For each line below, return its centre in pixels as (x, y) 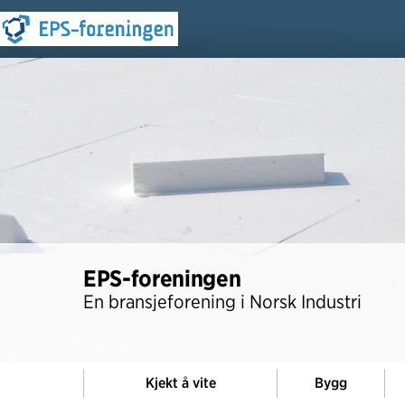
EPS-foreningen (162, 278)
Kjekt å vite (180, 383)
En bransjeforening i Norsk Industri (222, 301)
